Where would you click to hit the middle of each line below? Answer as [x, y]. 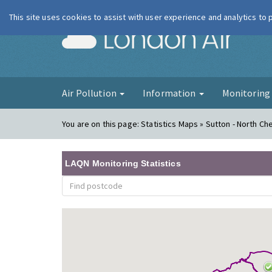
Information [170, 93]
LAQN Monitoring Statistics [123, 163]
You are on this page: [102, 124]
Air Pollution [90, 93]
